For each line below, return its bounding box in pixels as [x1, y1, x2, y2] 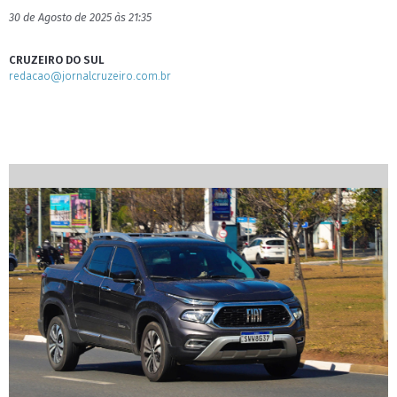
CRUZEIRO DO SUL [9, 53, 105, 66]
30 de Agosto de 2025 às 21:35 [9, 11, 152, 24]
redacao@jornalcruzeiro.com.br [9, 69, 171, 82]
